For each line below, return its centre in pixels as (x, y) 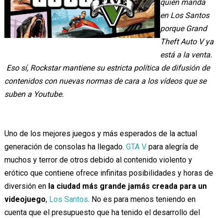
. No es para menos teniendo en (142, 199)
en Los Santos (184, 15)
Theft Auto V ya (187, 42)
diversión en (26, 186)
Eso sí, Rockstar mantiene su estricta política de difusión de (107, 68)
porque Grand (183, 28)
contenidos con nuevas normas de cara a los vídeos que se (105, 81)
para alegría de (172, 147)
